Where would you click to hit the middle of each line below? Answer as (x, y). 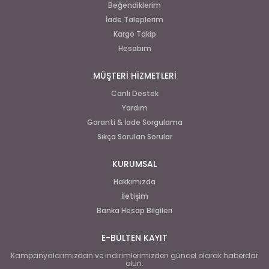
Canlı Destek (134, 93)
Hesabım (134, 48)
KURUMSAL (134, 164)
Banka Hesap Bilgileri (134, 210)
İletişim (134, 196)
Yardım (134, 108)
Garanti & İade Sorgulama (134, 122)
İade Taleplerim (134, 20)
